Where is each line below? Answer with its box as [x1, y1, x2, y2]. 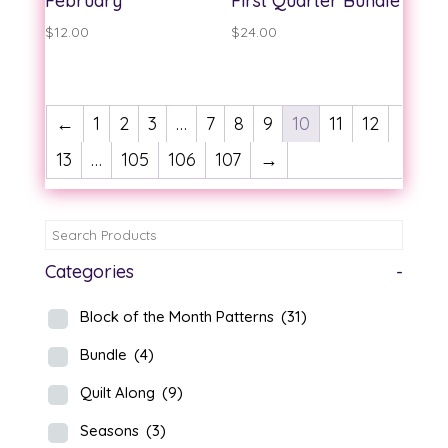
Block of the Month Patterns [79, 307, 278, 327]
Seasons [79, 421, 143, 441]
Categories [44, 260, 134, 284]
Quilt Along [79, 383, 159, 403]
